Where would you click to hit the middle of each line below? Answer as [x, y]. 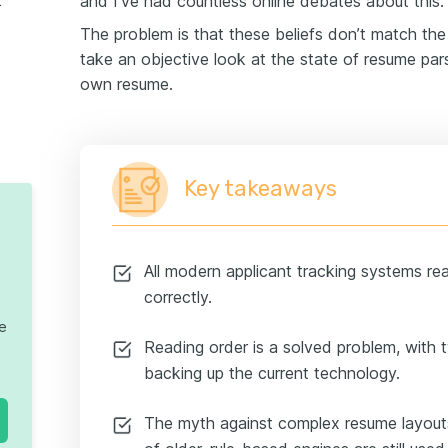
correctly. [178, 297]
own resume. [126, 84]
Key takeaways [260, 188]
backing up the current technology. [272, 373]
